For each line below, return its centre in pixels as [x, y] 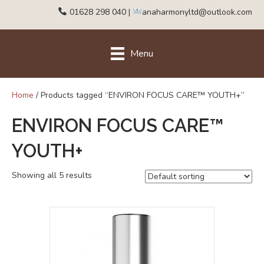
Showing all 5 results [52, 176]
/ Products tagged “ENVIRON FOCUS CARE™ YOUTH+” [139, 95]
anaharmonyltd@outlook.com [197, 12]
